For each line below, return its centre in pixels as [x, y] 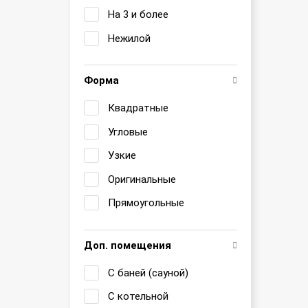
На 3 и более [138, 14]
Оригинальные [142, 179]
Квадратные [138, 108]
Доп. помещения [128, 245]
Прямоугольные [146, 203]
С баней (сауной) [148, 273]
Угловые [128, 132]
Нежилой [129, 38]
